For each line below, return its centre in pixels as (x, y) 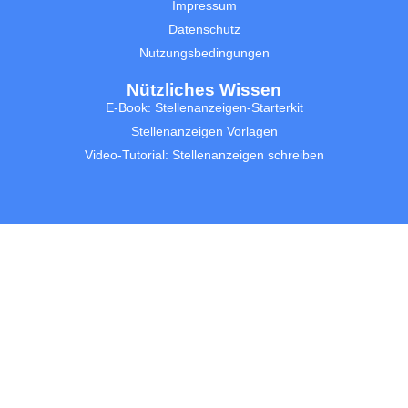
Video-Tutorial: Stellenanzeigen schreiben (204, 154)
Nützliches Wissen (204, 89)
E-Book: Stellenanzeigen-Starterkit (204, 107)
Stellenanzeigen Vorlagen (204, 131)
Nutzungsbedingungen (204, 52)
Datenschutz (204, 29)
